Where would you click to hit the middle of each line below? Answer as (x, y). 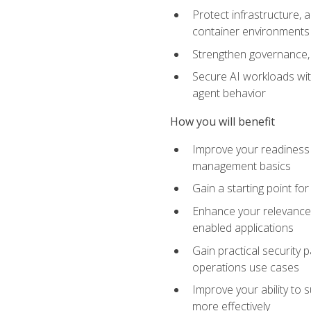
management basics (241, 166)
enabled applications (243, 227)
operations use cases (245, 267)
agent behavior (229, 93)
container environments (251, 32)
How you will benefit (222, 121)
